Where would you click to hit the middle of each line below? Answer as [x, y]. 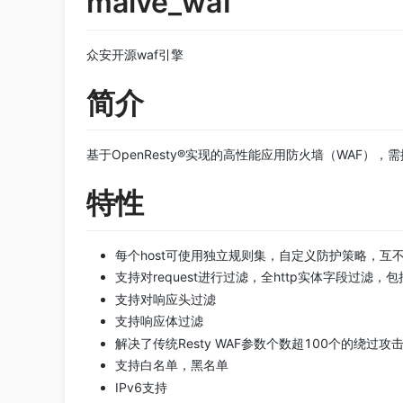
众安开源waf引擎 [135, 54]
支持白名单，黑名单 [172, 365]
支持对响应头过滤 [166, 299]
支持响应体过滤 [159, 321]
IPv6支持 [141, 387]
